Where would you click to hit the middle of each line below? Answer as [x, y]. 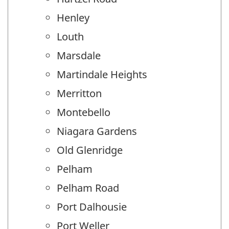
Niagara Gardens [97, 131]
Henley [73, 18]
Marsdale [79, 56]
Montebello [84, 112]
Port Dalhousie [92, 207]
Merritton [79, 94]
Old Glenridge [90, 150]
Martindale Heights [102, 75]
